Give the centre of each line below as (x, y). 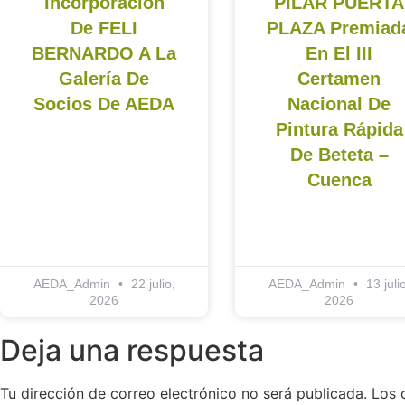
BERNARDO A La (104, 54)
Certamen (339, 79)
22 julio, (151, 284)
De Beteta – (339, 155)
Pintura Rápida (339, 130)
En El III (339, 54)
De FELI (104, 28)
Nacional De (339, 104)
